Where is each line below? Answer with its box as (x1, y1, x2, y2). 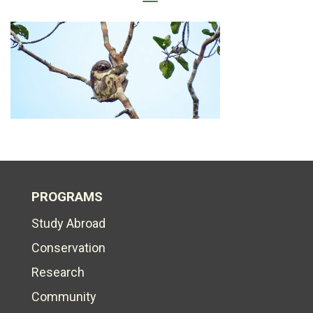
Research (31, 265, 85, 279)
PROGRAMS (31, 189, 103, 205)
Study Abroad (31, 216, 105, 231)
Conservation (31, 240, 105, 255)
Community (31, 289, 96, 304)
